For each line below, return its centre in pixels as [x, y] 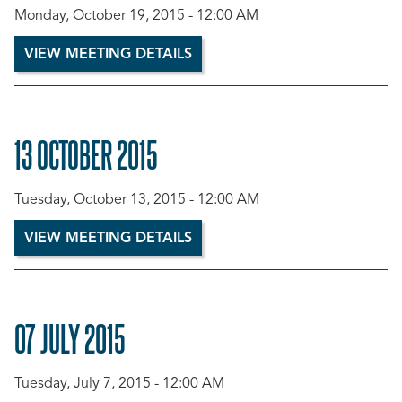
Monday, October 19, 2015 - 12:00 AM [136, 16]
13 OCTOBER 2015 [86, 153]
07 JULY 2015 [70, 337]
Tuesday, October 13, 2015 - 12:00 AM [137, 200]
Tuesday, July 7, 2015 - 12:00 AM [119, 384]
